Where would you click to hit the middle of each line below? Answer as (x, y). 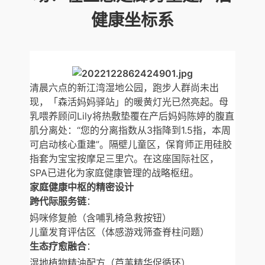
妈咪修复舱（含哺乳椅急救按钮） (100, 217)
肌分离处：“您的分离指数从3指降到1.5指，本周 (130, 130)
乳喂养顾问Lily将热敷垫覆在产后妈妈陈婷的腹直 (132, 116)
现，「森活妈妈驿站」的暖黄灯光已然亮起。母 (129, 101)
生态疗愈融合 (58, 246)
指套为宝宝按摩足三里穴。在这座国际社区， (124, 158)
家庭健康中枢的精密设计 (81, 187)
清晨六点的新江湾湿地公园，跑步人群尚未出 (124, 87)
